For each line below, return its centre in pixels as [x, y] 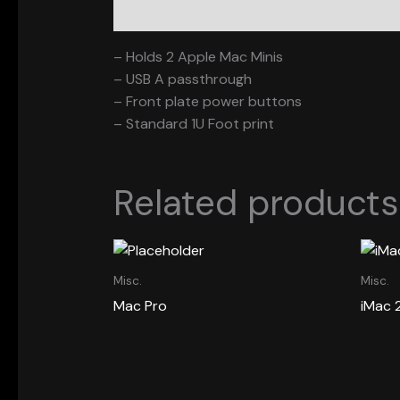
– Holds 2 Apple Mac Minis [198, 57]
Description [151, 13]
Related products [255, 203]
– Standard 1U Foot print [193, 124]
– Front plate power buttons [207, 102]
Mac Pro [140, 305]
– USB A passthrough [182, 79]
